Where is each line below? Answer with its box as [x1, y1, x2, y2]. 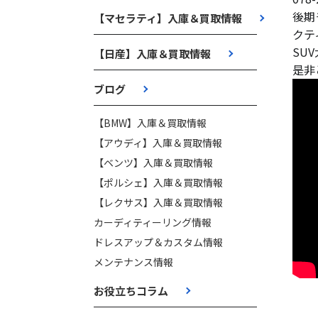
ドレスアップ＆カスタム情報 [94, 235, 223, 249]
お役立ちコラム [94, 283, 168, 298]
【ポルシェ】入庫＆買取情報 [94, 175, 223, 190]
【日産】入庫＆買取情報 [94, 46, 211, 61]
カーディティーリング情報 [94, 215, 212, 229]
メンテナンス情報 [94, 255, 173, 269]
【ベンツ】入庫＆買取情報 [94, 155, 213, 170]
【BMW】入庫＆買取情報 [94, 116, 207, 130]
